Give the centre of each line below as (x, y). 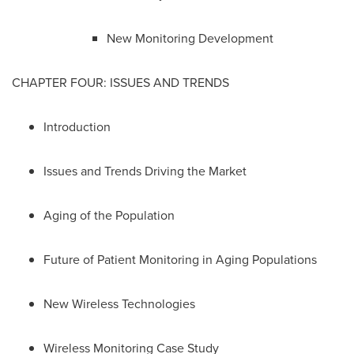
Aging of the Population (109, 215)
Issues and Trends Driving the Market (145, 171)
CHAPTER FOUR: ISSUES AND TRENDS (121, 82)
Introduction (77, 126)
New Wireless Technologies (119, 303)
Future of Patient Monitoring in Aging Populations (180, 259)
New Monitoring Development (190, 38)
